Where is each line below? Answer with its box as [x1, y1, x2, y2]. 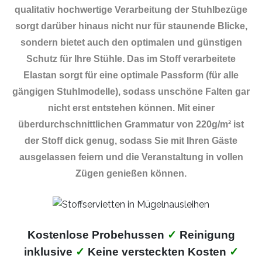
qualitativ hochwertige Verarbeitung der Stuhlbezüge [15, 5, 247, 15]
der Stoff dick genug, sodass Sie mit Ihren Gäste [25, 136, 237, 146]
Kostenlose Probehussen [27, 229, 167, 242]
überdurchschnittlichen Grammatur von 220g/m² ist [18, 119, 244, 130]
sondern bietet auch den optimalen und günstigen [20, 37, 242, 48]
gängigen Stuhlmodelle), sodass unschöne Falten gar [12, 87, 250, 97]
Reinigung [176, 229, 235, 242]
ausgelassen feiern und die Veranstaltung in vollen [19, 152, 243, 163]
